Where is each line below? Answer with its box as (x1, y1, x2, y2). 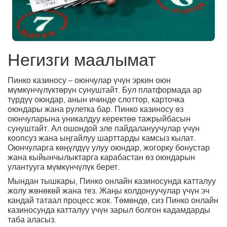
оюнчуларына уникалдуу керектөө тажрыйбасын (8, 116, 191, 124)
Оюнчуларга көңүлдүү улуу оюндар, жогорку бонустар (8, 144, 210, 153)
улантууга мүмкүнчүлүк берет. (8, 164, 120, 172)
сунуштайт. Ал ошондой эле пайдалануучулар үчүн (8, 125, 200, 134)
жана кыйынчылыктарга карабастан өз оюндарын (8, 154, 195, 163)
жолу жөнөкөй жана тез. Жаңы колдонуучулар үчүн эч (8, 188, 209, 196)
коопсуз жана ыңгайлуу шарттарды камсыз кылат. (8, 135, 196, 143)
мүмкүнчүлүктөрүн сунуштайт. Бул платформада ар (8, 87, 202, 95)
